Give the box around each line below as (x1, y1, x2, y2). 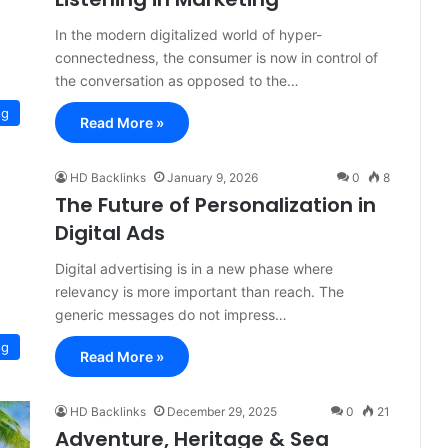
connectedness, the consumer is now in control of (55, 49, 378, 66)
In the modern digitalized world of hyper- (55, 26, 322, 43)
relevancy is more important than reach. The (55, 283, 344, 300)
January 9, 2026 (167, 170, 258, 185)
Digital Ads (55, 219, 165, 247)
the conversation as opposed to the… (55, 72, 299, 89)
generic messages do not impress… (55, 306, 287, 323)
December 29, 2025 (167, 404, 277, 419)
